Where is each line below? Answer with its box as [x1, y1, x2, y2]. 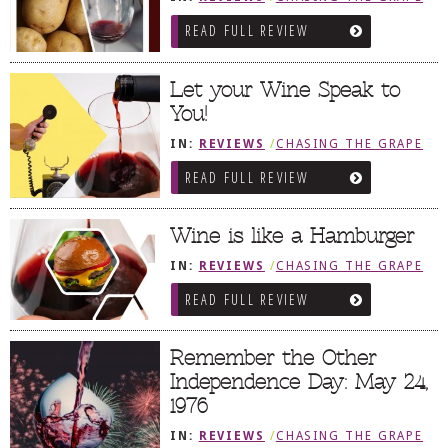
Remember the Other [170, 345, 376, 372]
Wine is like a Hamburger [170, 222, 414, 249]
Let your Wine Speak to [170, 76, 400, 103]
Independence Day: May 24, [170, 369, 428, 396]
